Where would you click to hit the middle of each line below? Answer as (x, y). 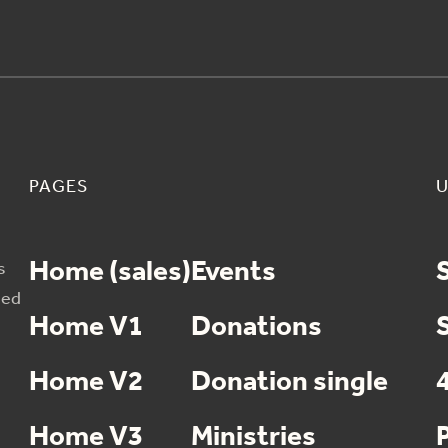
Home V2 (85, 382)
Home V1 (85, 327)
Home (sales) (109, 272)
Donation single (289, 382)
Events (233, 272)
